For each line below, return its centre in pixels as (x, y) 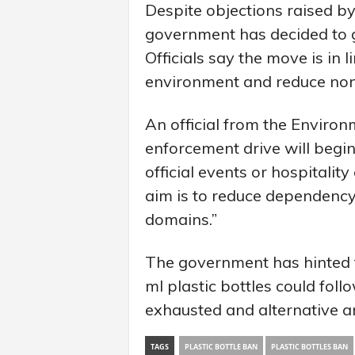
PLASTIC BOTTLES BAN (309, 346)
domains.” (181, 219)
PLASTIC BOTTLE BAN (221, 346)
